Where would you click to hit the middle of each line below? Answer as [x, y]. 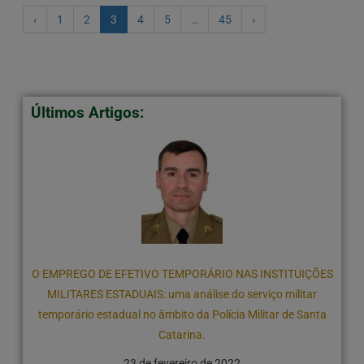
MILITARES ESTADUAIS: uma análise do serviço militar [182, 295]
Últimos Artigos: [87, 113]
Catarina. [182, 335]
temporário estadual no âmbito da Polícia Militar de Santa [182, 315]
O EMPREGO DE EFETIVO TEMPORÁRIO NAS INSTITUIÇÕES [182, 274]
